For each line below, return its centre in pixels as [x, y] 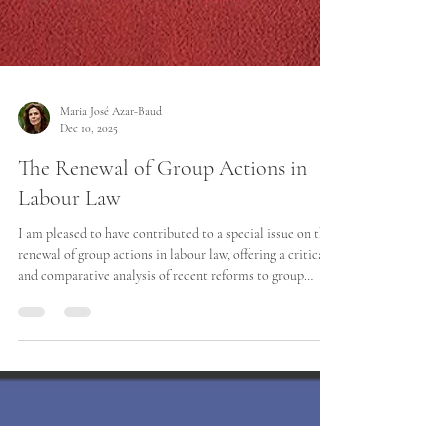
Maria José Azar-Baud [111, 276]
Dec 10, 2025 [89, 292]
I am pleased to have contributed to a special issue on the [175, 398]
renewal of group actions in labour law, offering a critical [173, 419]
